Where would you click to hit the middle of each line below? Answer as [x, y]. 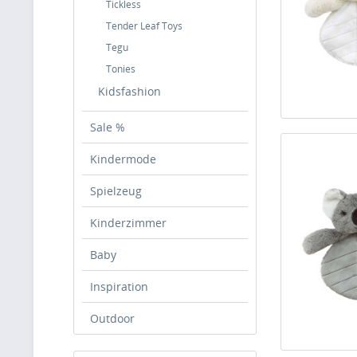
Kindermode [123, 159]
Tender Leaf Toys [144, 26]
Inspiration [119, 286]
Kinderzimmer [128, 223]
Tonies [121, 69]
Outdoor [112, 318]
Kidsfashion [129, 91]
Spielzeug [116, 191]
